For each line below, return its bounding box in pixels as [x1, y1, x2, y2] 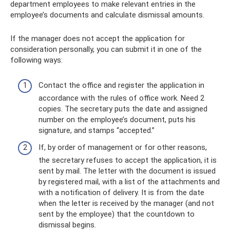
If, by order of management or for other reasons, [39, 143, 207, 152]
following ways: [10, 55, 63, 65]
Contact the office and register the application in [39, 80, 204, 90]
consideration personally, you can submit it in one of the [10, 45, 202, 54]
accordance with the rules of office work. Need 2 [39, 93, 204, 103]
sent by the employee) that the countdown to [39, 209, 195, 219]
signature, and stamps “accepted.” [39, 125, 155, 135]
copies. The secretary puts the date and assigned [39, 104, 207, 113]
